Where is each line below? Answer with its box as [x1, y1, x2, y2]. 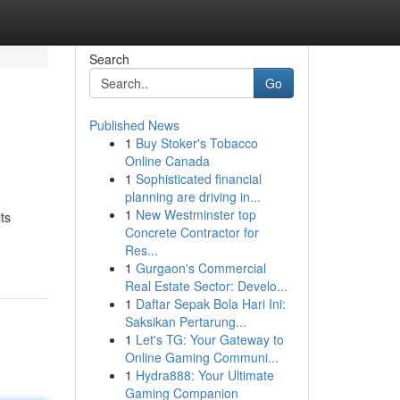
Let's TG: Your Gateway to [135, 330, 284, 348]
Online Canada [124, 152, 210, 170]
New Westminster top [135, 205, 256, 223]
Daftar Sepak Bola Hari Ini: [135, 295, 286, 312]
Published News [88, 116, 179, 134]
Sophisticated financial [135, 170, 262, 187]
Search [88, 50, 129, 68]
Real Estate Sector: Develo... [124, 277, 287, 295]
